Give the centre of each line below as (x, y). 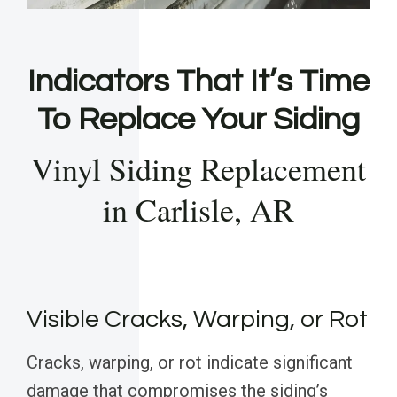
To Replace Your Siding (198, 120)
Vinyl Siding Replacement (198, 169)
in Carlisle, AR (198, 210)
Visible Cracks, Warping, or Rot (197, 320)
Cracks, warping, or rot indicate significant (190, 363)
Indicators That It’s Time (198, 82)
